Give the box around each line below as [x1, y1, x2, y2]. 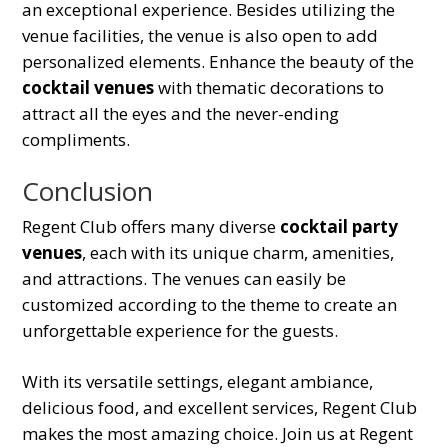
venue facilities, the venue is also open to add [22, 23, 379, 47]
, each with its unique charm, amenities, [82, 240, 395, 264]
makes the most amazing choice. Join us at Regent [22, 421, 414, 445]
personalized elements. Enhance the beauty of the [22, 49, 415, 73]
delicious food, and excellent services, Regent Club [22, 395, 418, 419]
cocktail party [280, 214, 399, 238]
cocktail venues [22, 75, 155, 99]
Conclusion [22, 172, 154, 209]
